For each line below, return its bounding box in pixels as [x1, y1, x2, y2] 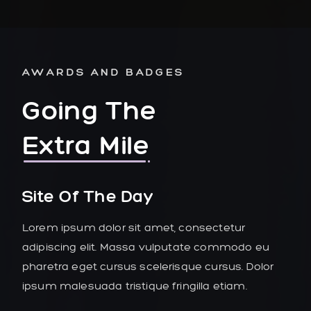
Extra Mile [22, 128, 150, 161]
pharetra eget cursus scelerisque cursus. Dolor [22, 259, 274, 273]
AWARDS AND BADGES [22, 65, 185, 78]
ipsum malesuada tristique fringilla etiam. [22, 278, 247, 292]
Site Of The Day [22, 185, 153, 206]
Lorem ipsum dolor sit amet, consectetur [22, 220, 246, 234]
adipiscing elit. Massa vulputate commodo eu [22, 239, 269, 253]
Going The [22, 93, 158, 126]
